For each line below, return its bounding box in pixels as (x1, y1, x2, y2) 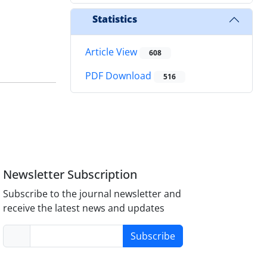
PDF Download (85, 69, 154, 83)
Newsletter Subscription (3, 166, 138, 182)
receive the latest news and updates (3, 201, 165, 215)
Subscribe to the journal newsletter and (3, 187, 182, 200)
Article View (85, 45, 139, 58)
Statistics (92, 13, 137, 26)
